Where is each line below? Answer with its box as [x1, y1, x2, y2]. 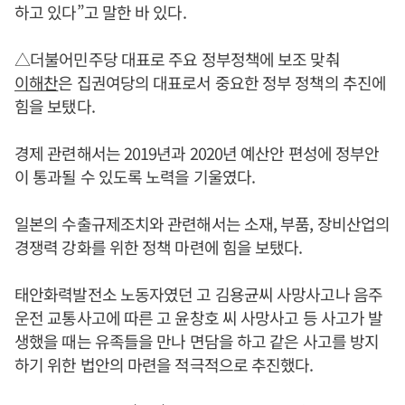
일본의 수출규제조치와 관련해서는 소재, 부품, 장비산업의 [14, 212, 391, 236]
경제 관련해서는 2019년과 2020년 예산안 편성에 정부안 [14, 141, 380, 165]
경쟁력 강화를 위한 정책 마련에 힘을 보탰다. [14, 235, 303, 259]
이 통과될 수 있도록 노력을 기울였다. [14, 165, 256, 189]
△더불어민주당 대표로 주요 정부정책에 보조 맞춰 [14, 47, 340, 71]
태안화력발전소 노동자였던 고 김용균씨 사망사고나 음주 [14, 282, 382, 306]
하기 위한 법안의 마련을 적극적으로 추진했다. [14, 353, 314, 377]
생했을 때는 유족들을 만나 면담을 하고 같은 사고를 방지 [14, 329, 380, 353]
